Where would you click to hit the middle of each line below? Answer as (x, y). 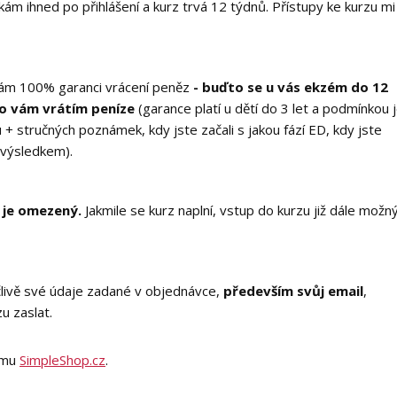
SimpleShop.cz (62, 360)
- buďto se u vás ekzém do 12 (291, 87)
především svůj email (293, 291)
